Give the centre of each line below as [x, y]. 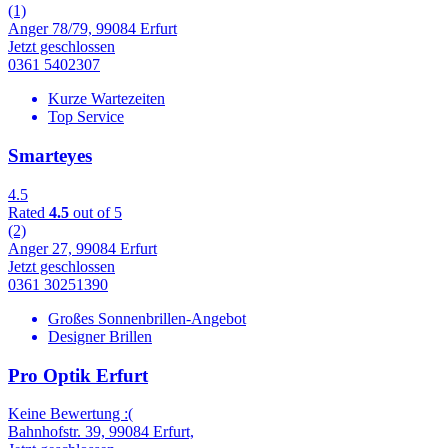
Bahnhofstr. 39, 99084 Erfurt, [101, 432]
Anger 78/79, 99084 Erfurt [92, 29]
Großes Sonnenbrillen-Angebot [147, 318]
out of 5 [95, 212]
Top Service [86, 117]
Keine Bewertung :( [70, 414]
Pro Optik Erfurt [78, 375]
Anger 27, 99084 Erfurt [82, 248]
